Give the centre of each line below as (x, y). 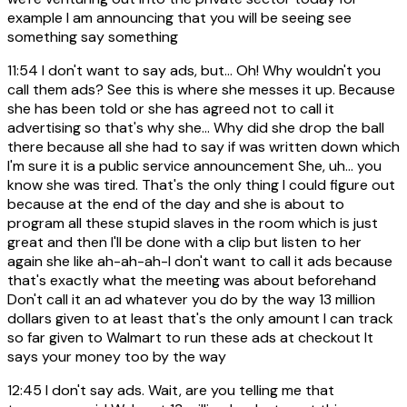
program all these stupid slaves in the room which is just (193, 223)
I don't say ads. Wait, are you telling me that (188, 391)
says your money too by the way (117, 357)
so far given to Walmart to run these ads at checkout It (190, 338)
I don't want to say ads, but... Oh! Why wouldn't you (209, 71)
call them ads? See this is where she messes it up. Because (201, 90)
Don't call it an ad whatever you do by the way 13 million (191, 300)
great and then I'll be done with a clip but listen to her (184, 243)
